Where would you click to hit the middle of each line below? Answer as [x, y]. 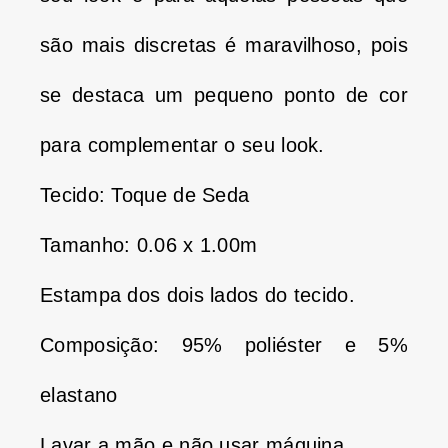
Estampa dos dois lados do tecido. [197, 294]
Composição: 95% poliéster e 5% [224, 344]
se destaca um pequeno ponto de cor [224, 94]
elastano [79, 394]
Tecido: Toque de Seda [145, 194]
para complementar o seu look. [182, 144]
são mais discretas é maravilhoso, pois [224, 44]
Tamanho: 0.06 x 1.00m [149, 244]
